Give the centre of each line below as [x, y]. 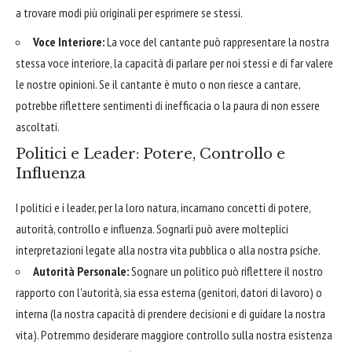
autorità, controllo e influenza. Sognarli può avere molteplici [152, 229]
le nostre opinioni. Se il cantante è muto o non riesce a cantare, [158, 84]
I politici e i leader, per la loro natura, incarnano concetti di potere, [163, 208]
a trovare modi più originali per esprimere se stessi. [129, 13]
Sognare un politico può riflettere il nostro [226, 271]
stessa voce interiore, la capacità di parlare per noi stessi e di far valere [174, 62]
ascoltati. [38, 126]
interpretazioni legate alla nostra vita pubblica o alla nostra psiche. [168, 250]
